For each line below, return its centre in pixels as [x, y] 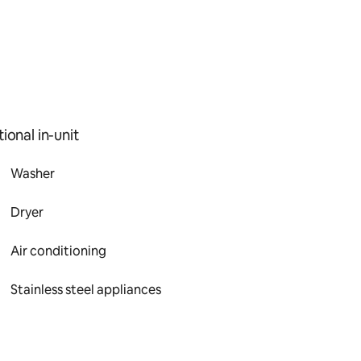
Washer [33, 174]
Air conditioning [59, 251]
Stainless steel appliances [86, 290]
